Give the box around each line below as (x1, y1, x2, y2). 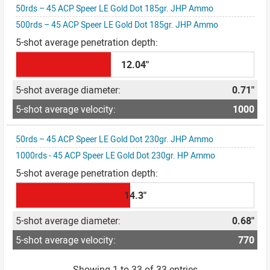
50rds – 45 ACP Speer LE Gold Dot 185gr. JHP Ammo (16, 2, 213, 14)
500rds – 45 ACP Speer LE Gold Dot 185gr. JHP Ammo (16, 19, 218, 30)
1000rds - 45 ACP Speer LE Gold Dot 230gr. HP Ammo (16, 149, 215, 161)
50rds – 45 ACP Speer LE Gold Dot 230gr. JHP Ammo (16, 133, 213, 145)
